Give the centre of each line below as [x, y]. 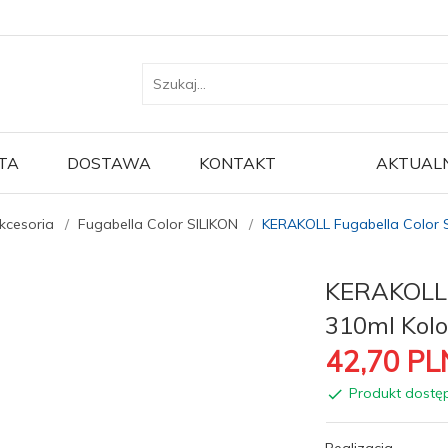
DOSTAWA [109, 163]
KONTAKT [237, 163]
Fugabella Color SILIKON [158, 224]
